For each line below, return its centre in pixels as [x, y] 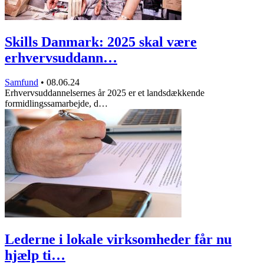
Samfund [22, 82]
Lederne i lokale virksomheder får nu [118, 240]
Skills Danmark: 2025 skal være [101, 42]
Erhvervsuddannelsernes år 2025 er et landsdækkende [105, 93]
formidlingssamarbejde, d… [56, 104]
